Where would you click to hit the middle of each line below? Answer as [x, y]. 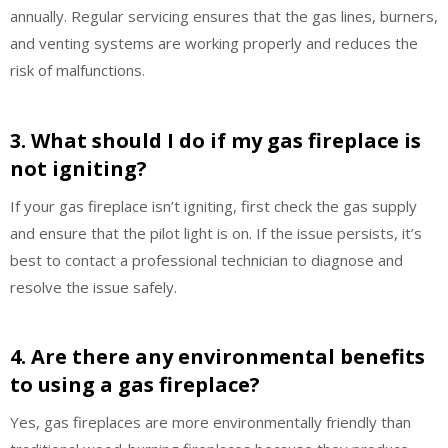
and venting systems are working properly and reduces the [214, 43]
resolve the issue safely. [93, 286]
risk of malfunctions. [77, 70]
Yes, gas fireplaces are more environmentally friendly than [210, 422]
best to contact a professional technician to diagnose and [206, 259]
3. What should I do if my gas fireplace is [215, 140]
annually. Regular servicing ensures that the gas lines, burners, [224, 16]
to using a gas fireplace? [135, 384]
